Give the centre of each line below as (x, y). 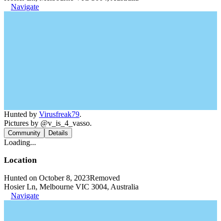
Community (24, 133)
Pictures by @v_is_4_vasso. (48, 123)
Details (58, 133)
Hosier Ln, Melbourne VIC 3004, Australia (71, 187)
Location (20, 160)
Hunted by (21, 114)
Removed (105, 178)
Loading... (20, 142)
